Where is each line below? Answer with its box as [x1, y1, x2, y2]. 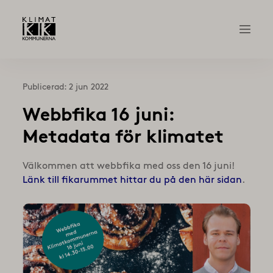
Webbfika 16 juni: [22, 103, 174, 125]
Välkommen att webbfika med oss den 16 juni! [22, 160, 235, 172]
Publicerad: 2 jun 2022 [22, 82, 108, 92]
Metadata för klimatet [22, 125, 224, 147]
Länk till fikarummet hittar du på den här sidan [22, 174, 242, 186]
